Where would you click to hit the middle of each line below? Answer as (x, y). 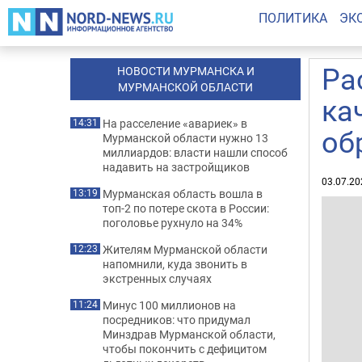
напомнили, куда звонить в (175, 264)
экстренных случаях (157, 278)
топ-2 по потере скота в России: (186, 208)
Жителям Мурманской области (185, 249)
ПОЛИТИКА (293, 18)
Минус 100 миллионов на (169, 305)
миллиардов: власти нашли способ (195, 152)
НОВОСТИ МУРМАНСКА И (185, 71)
